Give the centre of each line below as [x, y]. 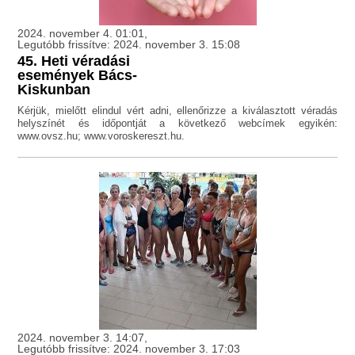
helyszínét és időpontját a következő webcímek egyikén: [177, 124]
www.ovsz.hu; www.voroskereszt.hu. [101, 136]
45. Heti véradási [74, 61]
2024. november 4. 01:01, [83, 34]
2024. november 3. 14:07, [83, 338]
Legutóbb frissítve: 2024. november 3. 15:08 [129, 45]
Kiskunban [54, 90]
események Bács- [78, 76]
